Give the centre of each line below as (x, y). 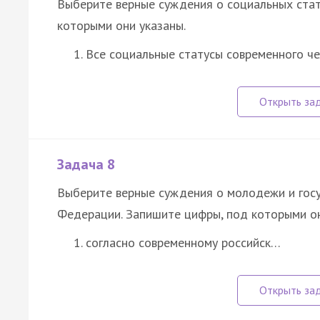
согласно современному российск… (183, 243)
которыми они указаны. (121, 26)
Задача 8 (86, 165)
